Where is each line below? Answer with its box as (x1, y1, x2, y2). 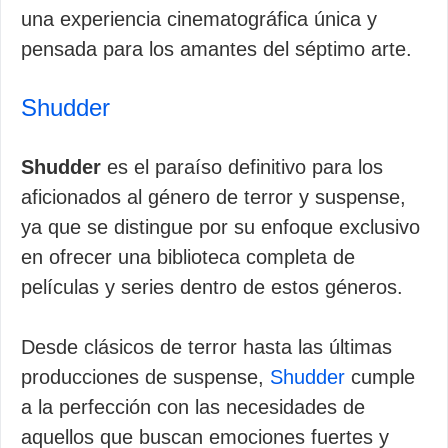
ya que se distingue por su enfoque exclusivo (21, 216, 420, 238)
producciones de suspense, (21, 366, 270, 388)
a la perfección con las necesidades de (21, 396, 365, 418)
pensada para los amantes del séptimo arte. (21, 38, 412, 60)
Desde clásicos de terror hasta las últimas (21, 336, 392, 358)
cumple (345, 366, 415, 388)
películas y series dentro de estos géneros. (21, 276, 403, 298)
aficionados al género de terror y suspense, (21, 186, 406, 208)
